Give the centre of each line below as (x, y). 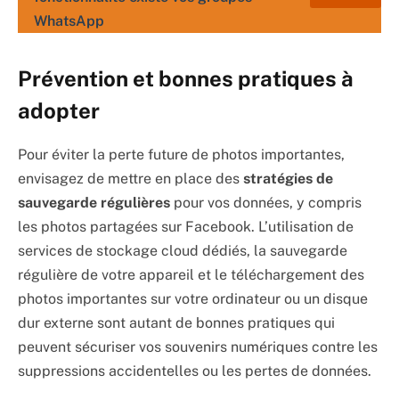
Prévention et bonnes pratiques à (186, 78)
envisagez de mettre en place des (130, 178)
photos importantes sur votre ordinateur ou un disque (193, 298)
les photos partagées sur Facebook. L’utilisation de (186, 226)
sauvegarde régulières (94, 202)
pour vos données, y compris (266, 202)
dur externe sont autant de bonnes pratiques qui (176, 322)
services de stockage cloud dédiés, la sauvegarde (183, 250)
